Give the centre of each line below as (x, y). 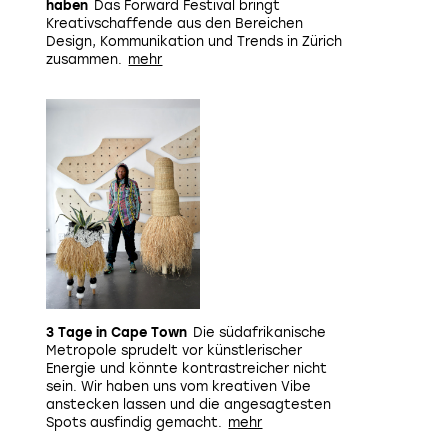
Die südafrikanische (260, 332)
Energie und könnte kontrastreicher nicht (186, 368)
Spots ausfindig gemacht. (134, 422)
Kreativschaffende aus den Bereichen (174, 23)
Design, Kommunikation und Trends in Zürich (194, 41)
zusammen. (84, 59)
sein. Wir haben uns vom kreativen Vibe (178, 386)
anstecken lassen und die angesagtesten (188, 404)
